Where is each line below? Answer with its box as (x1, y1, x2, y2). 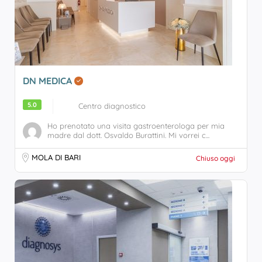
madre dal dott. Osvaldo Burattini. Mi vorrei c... (47, 130, 209, 140)
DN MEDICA (23, 75, 74, 87)
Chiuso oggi (196, 154, 235, 163)
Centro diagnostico (78, 101, 146, 111)
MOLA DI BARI (32, 153, 81, 162)
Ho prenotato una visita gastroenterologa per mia (47, 121, 225, 130)
